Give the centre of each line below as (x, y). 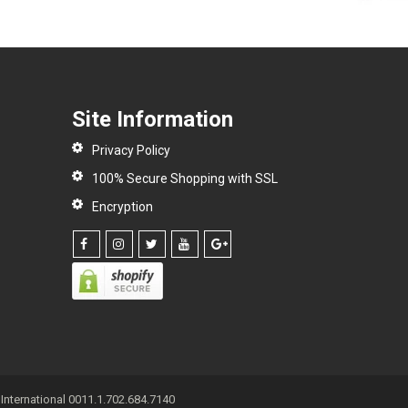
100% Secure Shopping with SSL (184, 179)
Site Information (152, 120)
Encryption (122, 207)
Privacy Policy (131, 151)
